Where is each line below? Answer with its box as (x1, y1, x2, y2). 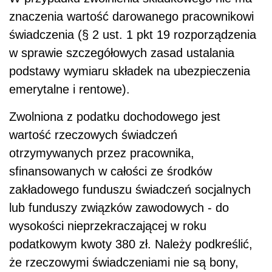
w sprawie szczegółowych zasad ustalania (9, 46, 234, 59)
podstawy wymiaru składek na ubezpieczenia (9, 64, 250, 78)
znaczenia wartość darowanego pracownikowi (9, 9, 254, 23)
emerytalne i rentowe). (9, 82, 130, 96)
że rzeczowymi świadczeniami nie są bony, (9, 255, 239, 269)
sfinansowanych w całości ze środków (9, 164, 212, 178)
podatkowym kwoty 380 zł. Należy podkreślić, (9, 237, 253, 251)
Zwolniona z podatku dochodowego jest (9, 109, 220, 123)
